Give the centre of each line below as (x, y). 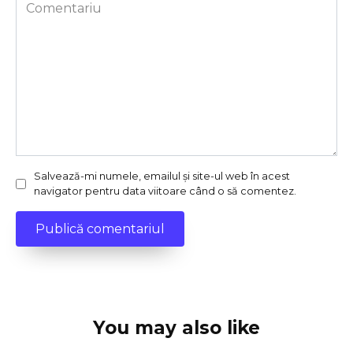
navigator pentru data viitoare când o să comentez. (165, 191)
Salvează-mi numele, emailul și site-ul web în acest (162, 176)
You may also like (176, 328)
